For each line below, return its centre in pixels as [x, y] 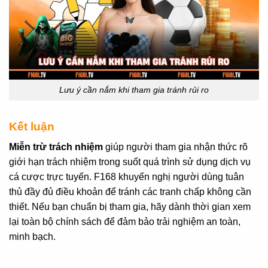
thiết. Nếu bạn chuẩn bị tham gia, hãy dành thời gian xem [130, 207]
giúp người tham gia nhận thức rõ [175, 147]
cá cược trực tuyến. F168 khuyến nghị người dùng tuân [127, 177]
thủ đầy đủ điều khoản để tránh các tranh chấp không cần [130, 192]
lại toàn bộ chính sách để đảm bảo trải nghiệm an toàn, [125, 222]
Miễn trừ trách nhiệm [56, 147]
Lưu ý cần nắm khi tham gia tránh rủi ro [134, 89]
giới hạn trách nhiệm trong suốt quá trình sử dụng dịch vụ [130, 162]
